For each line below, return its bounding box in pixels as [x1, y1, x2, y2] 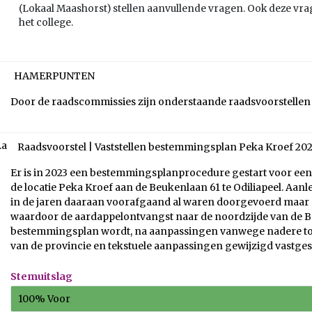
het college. [19, 17, 73, 29]
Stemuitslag [10, 270, 72, 283]
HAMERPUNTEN [14, 70, 95, 82]
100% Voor [18, 292, 70, 305]
